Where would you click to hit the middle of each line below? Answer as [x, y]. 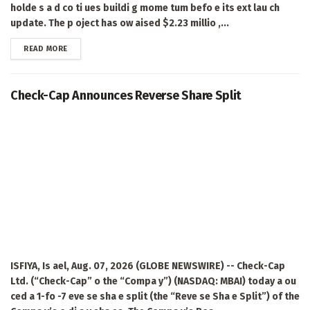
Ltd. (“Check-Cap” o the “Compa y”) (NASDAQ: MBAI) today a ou [153, 281]
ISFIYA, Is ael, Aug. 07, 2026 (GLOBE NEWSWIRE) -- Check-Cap [148, 266]
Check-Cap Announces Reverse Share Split [126, 95]
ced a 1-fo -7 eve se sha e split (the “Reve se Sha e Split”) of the [155, 296]
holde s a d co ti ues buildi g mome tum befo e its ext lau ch [145, 8]
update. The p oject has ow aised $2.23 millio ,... [120, 23]
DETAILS [83, 48]
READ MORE [46, 48]
